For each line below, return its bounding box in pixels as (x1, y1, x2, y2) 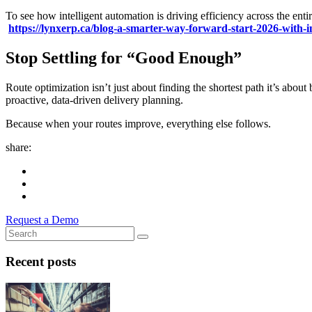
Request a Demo (6, 214, 79, 226)
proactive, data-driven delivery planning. (6, 94, 183, 107)
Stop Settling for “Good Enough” (6, 49, 242, 68)
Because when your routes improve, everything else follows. (6, 118, 271, 130)
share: (6, 141, 31, 154)
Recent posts (6, 253, 76, 269)
